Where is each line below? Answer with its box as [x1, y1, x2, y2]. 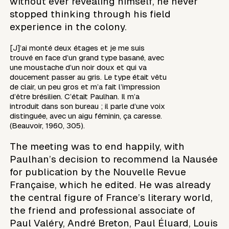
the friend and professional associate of [10, 204, 196, 216]
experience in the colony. [10, 21, 127, 32]
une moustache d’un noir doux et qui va [10, 62, 147, 72]
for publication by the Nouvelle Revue [10, 166, 187, 177]
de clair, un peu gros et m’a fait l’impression [10, 82, 161, 91]
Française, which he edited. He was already [10, 179, 211, 190]
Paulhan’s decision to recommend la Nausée [10, 153, 218, 165]
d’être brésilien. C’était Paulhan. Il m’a [10, 91, 140, 101]
